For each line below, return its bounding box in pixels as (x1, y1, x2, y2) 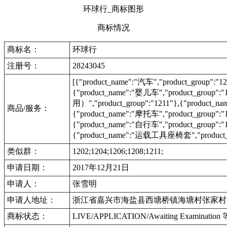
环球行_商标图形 (83, 5, 144, 13)
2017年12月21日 (72, 163, 129, 172)
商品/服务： (7, 104, 50, 112)
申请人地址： (7, 196, 56, 204)
